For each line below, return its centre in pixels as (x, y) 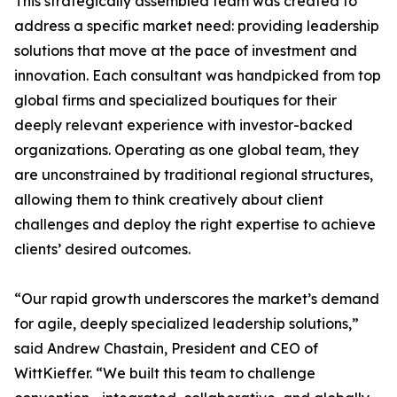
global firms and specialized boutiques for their (175, 100)
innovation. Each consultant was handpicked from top (198, 75)
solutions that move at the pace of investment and (186, 51)
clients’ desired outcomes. (102, 249)
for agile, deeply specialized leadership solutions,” (187, 323)
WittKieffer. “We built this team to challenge (165, 373)
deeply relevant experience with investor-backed (183, 125)
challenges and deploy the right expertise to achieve (195, 224)
